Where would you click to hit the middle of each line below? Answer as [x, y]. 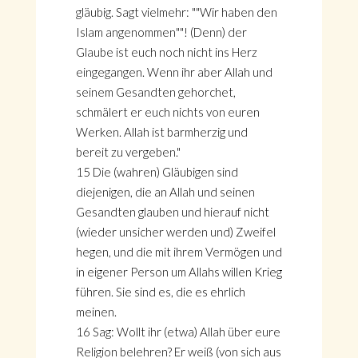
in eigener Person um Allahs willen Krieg [179, 272]
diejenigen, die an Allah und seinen [165, 192]
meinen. [96, 312]
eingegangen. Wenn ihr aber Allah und [174, 72]
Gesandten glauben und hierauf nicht [172, 212]
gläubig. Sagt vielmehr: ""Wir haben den [176, 12]
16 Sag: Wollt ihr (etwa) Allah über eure [178, 332]
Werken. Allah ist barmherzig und [161, 132]
